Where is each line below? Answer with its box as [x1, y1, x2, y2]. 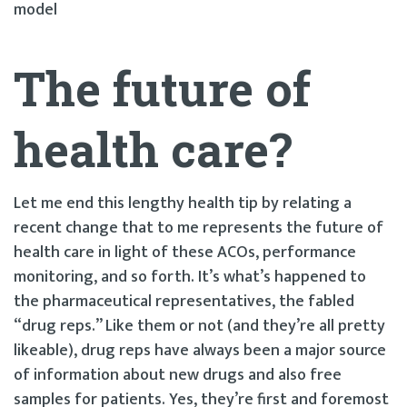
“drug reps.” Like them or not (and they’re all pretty [14, 312, 385, 340]
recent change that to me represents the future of [14, 213, 383, 242]
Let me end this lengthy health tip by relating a [14, 189, 352, 217]
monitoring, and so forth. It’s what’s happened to [14, 263, 366, 291]
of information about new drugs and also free [14, 361, 342, 389]
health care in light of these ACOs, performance [14, 238, 356, 266]
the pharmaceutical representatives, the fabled [14, 287, 354, 315]
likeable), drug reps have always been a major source [14, 336, 386, 364]
